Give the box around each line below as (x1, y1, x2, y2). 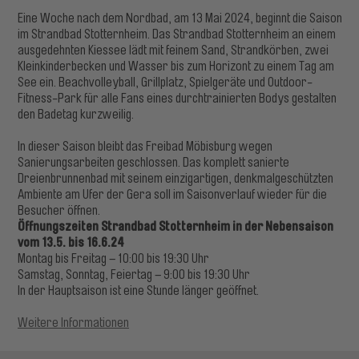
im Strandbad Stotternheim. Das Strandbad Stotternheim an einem (18, 27, 337, 42)
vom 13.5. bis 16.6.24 (18, 235, 125, 250)
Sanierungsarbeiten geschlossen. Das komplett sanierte (18, 155, 290, 170)
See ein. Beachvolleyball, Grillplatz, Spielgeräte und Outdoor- (18, 75, 313, 90)
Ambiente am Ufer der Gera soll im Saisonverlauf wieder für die (18, 188, 328, 202)
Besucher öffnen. (18, 204, 103, 218)
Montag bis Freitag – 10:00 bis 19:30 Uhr (18, 252, 210, 266)
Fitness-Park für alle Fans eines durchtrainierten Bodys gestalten (18, 91, 337, 106)
